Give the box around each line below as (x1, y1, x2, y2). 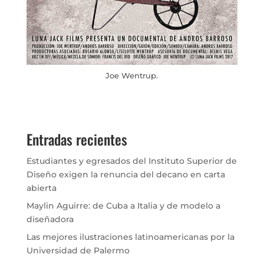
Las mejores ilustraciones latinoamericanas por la (26, 231, 235, 242)
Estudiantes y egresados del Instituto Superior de (26, 155, 237, 166)
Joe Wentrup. (105, 70, 159, 80)
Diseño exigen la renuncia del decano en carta (26, 169, 225, 180)
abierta (26, 182, 57, 193)
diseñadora (26, 213, 74, 225)
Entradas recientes (26, 128, 127, 150)
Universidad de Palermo (26, 245, 130, 256)
